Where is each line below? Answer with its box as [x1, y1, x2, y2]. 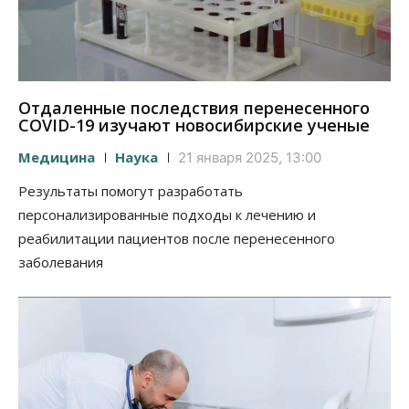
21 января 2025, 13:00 [178, 149, 321, 167]
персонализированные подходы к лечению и [18, 205, 316, 225]
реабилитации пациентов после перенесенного [18, 229, 335, 248]
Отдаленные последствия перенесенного [18, 97, 370, 120]
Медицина [18, 148, 95, 167]
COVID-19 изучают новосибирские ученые [18, 114, 370, 137]
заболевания [18, 253, 103, 272]
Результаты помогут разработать [18, 182, 243, 201]
